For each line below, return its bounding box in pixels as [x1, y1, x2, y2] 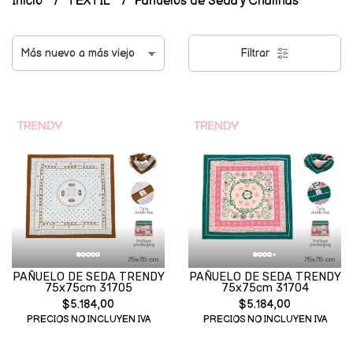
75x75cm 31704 [221, 281, 309, 295]
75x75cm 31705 [44, 281, 132, 295]
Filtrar [240, 46, 273, 60]
